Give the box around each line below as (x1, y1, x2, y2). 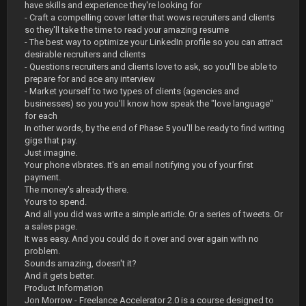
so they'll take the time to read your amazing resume (25, 25, 229, 35)
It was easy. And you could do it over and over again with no (25, 234, 259, 244)
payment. (25, 172, 61, 182)
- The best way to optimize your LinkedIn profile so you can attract (25, 37, 283, 47)
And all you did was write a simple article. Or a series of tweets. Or (25, 209, 283, 219)
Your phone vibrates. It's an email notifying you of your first (25, 160, 253, 170)
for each (25, 111, 57, 121)
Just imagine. (25, 148, 77, 158)
